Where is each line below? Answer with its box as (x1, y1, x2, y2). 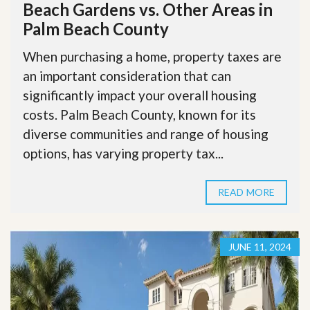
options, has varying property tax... (23, 145, 224, 161)
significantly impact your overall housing (23, 86, 257, 103)
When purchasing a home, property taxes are (23, 48, 282, 64)
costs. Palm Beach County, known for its (23, 106, 256, 122)
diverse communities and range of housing (23, 125, 268, 142)
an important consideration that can (23, 67, 231, 84)
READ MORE (218, 185, 275, 198)
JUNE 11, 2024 (228, 240, 291, 253)
